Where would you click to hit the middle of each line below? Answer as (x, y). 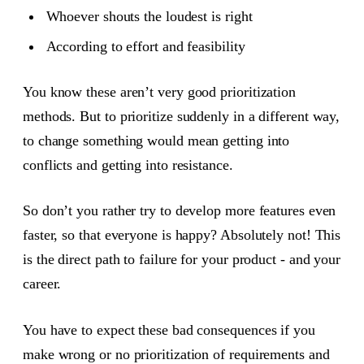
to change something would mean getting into (156, 141)
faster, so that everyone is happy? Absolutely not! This (182, 235)
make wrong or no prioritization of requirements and (176, 354)
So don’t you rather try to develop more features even (180, 211)
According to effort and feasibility (145, 46)
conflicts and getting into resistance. (128, 165)
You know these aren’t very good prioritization (159, 92)
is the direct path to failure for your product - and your (182, 260)
